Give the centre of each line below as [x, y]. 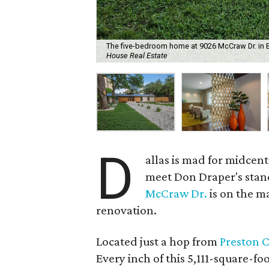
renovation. [126, 210]
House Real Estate [137, 56]
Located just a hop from [158, 241]
